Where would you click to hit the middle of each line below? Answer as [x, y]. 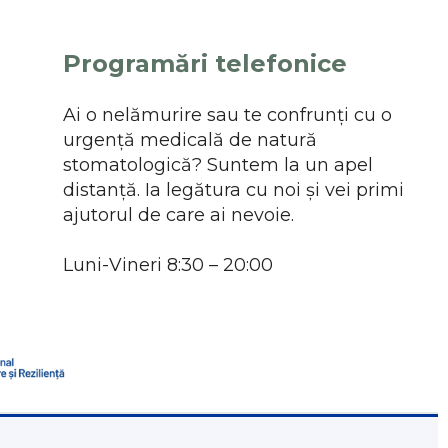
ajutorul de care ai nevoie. [179, 214]
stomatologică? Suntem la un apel [218, 164]
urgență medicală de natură [190, 139]
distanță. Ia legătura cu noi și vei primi [234, 189]
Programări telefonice [205, 63]
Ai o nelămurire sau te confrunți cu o [228, 114]
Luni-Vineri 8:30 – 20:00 [168, 264]
